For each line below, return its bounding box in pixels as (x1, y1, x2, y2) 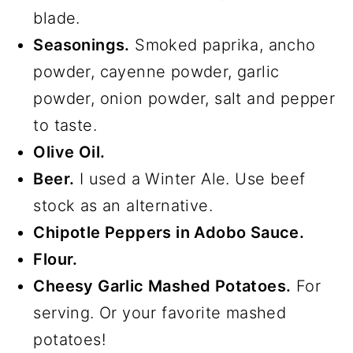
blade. (33, 8, 80, 28)
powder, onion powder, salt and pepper (33, 88, 336, 108)
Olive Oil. (33, 142, 106, 162)
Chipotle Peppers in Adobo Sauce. (33, 222, 305, 242)
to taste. (33, 115, 97, 135)
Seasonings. (33, 35, 130, 54)
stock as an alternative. (33, 195, 213, 215)
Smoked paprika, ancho (129, 35, 316, 54)
